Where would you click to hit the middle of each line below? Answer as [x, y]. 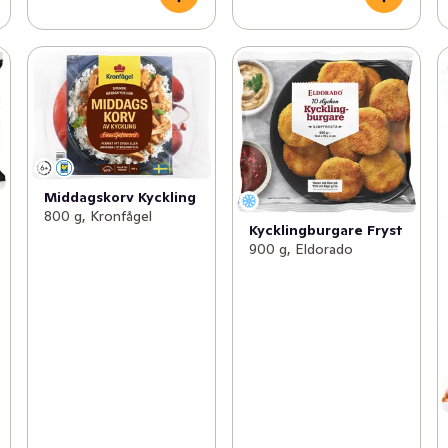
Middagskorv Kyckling [119, 196]
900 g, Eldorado [300, 249]
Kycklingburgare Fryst [325, 230]
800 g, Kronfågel [97, 215]
